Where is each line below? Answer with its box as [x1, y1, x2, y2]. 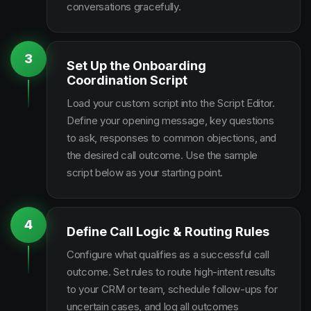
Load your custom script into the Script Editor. [67, 96, 275, 110]
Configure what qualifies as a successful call [67, 248, 269, 261]
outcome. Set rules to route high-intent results [67, 265, 276, 278]
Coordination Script [67, 73, 187, 87]
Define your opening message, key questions [67, 114, 274, 127]
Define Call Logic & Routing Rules [67, 224, 269, 239]
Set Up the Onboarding [67, 58, 206, 73]
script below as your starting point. [67, 166, 224, 179]
